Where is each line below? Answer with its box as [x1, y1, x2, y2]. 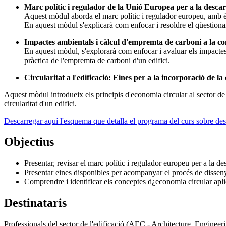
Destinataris [4, 196, 67, 210]
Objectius [4, 135, 54, 149]
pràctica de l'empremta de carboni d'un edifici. [24, 55, 170, 65]
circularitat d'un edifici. [4, 99, 77, 108]
